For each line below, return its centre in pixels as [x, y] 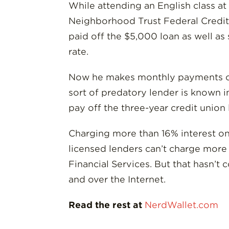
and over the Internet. [117, 179]
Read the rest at [107, 205]
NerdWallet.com [182, 205]
